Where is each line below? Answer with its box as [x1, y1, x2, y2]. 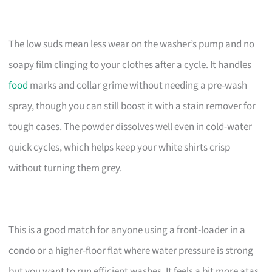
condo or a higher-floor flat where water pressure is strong [8, 243, 254, 258]
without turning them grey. [8, 160, 123, 175]
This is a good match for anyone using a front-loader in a [8, 222, 246, 237]
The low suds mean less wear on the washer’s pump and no [8, 36, 255, 52]
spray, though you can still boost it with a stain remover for [8, 98, 256, 114]
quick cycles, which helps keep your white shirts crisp [8, 140, 231, 155]
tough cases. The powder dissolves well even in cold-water [8, 119, 253, 134]
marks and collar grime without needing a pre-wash [28, 78, 248, 93]
